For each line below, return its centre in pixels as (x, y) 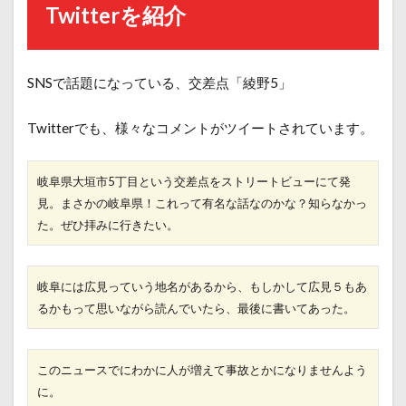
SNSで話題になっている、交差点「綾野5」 (159, 83)
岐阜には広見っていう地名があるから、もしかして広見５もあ (202, 287)
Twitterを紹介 (116, 15)
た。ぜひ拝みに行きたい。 (108, 225)
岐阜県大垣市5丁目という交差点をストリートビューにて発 (194, 182)
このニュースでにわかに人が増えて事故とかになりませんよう (202, 370)
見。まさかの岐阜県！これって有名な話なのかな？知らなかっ (202, 203)
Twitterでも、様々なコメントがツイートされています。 (200, 128)
